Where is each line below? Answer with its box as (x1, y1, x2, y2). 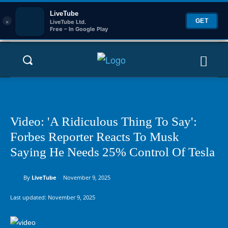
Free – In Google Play (50, 25, 108, 33)
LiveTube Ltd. (50, 18, 86, 25)
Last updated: (10, 193, 48, 201)
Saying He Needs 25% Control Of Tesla (10, 145, 215, 159)
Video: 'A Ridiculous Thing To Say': (10, 115, 197, 128)
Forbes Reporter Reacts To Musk (10, 130, 179, 144)
